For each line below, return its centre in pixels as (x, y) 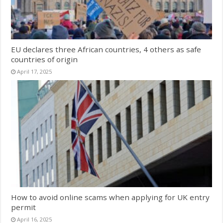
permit (24, 207)
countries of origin (45, 59)
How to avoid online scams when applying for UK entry (111, 197)
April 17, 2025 (35, 71)
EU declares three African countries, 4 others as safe (106, 49)
